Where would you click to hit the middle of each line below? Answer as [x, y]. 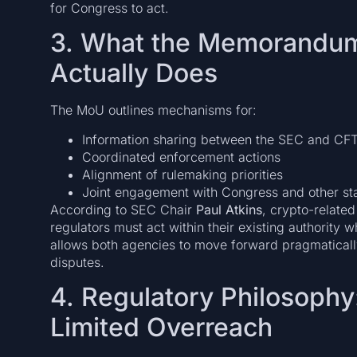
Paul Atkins [229, 209]
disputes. [77, 262]
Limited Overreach [161, 327]
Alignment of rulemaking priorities [182, 174]
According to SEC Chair [123, 209]
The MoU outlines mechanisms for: [153, 110]
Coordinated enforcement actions [181, 157]
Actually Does [133, 73]
